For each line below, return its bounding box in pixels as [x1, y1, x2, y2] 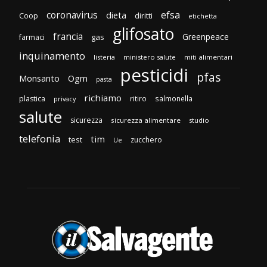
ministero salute [123, 52, 176, 62]
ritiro [130, 94, 147, 104]
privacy [54, 94, 76, 104]
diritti [135, 10, 153, 21]
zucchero [131, 135, 162, 145]
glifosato [113, 23, 174, 45]
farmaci [19, 32, 45, 43]
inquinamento [19, 49, 85, 63]
